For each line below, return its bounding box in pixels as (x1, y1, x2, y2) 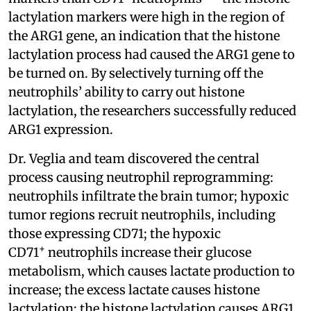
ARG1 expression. (8, 121, 113, 137)
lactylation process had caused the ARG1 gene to (8, 46, 295, 62)
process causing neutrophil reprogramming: (8, 169, 274, 185)
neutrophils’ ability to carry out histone (8, 83, 244, 100)
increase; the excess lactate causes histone (8, 281, 260, 298)
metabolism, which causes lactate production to (8, 262, 295, 279)
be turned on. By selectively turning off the (8, 65, 263, 81)
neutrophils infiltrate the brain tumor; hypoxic (8, 187, 289, 204)
